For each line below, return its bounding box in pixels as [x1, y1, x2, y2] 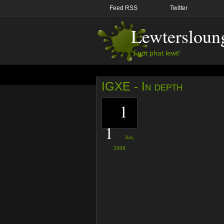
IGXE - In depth [101, 79, 182, 93]
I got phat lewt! [133, 49, 180, 57]
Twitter [169, 4, 187, 11]
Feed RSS [109, 4, 137, 11]
